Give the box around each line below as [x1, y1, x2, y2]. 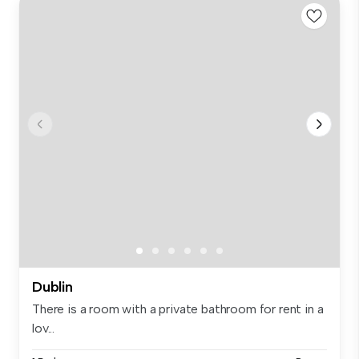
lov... [32, 320, 55, 336]
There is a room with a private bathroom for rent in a [32, 301, 324, 317]
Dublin [32, 277, 73, 296]
